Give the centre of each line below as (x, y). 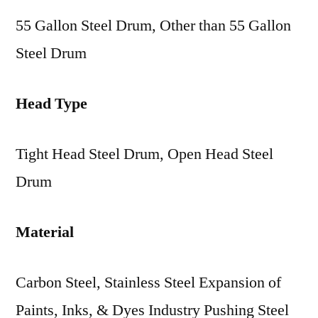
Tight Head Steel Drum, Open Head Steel (144, 154)
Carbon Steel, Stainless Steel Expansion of (148, 283)
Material (45, 232)
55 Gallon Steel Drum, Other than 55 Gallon (153, 26)
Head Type (51, 104)
